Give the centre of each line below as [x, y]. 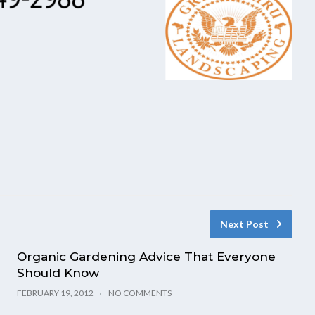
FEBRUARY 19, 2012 [56, 292]
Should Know [58, 272]
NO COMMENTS [140, 292]
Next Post [245, 224]
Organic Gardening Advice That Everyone [147, 256]
